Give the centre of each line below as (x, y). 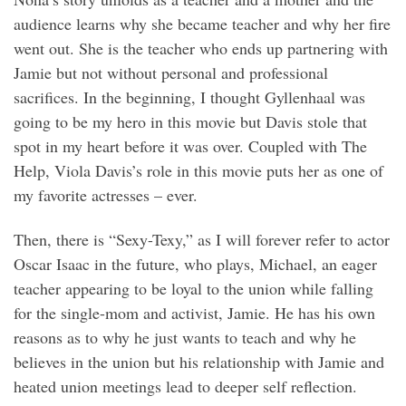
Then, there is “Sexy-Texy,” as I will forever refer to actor (202, 240)
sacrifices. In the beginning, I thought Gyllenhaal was (189, 97)
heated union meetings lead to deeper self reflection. (185, 387)
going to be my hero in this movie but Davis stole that (190, 121)
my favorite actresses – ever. (106, 194)
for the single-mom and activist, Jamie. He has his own (194, 313)
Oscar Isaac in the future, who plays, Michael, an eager (195, 264)
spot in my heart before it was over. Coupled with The (190, 145)
